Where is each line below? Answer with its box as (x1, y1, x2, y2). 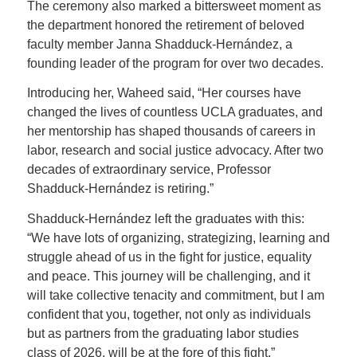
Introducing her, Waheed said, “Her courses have (26, 86, 301, 100)
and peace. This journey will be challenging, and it (26, 269, 310, 283)
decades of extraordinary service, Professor (26, 163, 271, 177)
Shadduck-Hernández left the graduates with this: (26, 212, 304, 226)
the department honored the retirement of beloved (26, 18, 304, 32)
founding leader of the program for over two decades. (26, 56, 324, 70)
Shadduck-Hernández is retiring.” (26, 182, 214, 196)
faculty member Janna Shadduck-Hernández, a (26, 37, 292, 51)
